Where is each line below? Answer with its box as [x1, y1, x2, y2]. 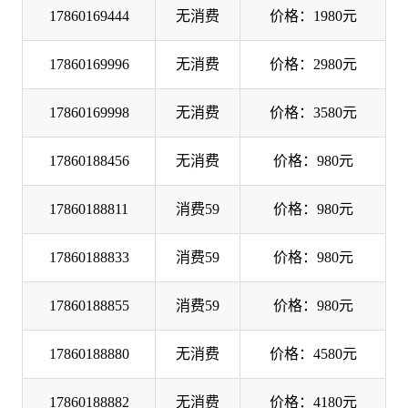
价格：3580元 [269, 104, 357, 120]
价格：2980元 [269, 56, 357, 72]
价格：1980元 [269, 7, 357, 24]
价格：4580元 [269, 345, 357, 362]
